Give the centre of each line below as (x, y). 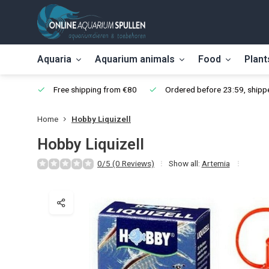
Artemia (216, 163)
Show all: (184, 163)
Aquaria (54, 59)
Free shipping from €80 (94, 89)
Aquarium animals (135, 59)
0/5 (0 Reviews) (126, 163)
